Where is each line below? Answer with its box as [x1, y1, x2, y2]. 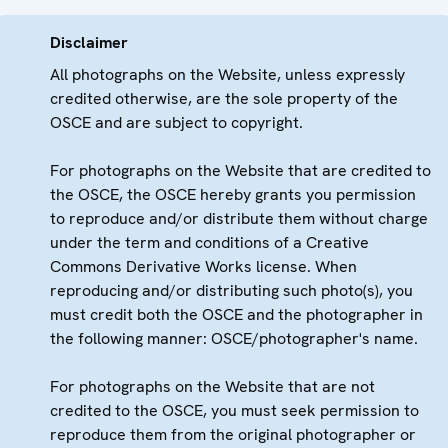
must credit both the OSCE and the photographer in [50, 303, 423, 325]
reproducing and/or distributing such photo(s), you [50, 279, 413, 301]
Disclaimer [50, 31, 128, 53]
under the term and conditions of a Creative [50, 231, 369, 253]
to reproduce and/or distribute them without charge [50, 207, 428, 229]
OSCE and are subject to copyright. [50, 111, 303, 133]
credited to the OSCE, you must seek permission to [50, 399, 419, 421]
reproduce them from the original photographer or [50, 423, 416, 445]
